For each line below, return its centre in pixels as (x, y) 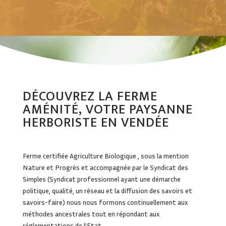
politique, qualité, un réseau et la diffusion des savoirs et (107, 190)
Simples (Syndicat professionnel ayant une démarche (101, 179)
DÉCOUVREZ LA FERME (90, 97)
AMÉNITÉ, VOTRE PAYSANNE (107, 110)
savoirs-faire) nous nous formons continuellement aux (105, 202)
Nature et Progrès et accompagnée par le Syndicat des (105, 167)
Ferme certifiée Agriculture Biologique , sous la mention (105, 156)
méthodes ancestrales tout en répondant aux (91, 214)
